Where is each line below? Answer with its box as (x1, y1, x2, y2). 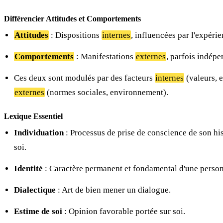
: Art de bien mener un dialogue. (56, 185, 171, 195)
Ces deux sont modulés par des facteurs (14, 73, 155, 83)
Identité (14, 164, 43, 174)
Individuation (14, 128, 64, 138)
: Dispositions (49, 30, 102, 40)
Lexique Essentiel (4, 112, 63, 121)
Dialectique (14, 185, 56, 195)
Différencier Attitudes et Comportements (4, 14, 141, 23)
